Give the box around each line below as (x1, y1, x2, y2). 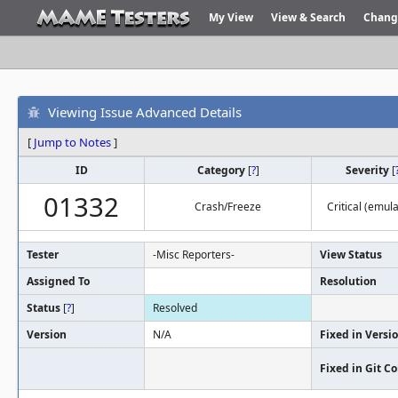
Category (196, 163, 248, 178)
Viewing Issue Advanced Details (48, 102, 242, 121)
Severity (345, 163, 392, 178)
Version (27, 327, 67, 342)
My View (209, 10, 253, 25)
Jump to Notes (34, 134, 111, 150)
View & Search (271, 10, 346, 25)
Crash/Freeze (195, 199, 261, 214)
